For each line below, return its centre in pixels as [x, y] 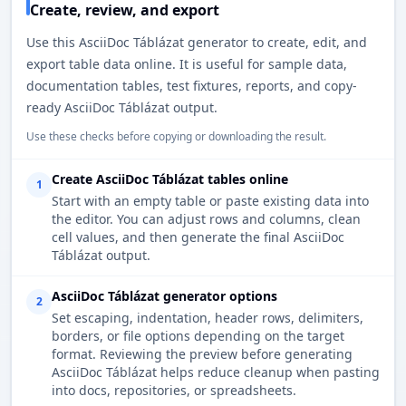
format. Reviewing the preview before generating [202, 354]
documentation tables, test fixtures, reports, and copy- [192, 86]
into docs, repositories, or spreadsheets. [174, 391]
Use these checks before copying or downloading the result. [176, 137]
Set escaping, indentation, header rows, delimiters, [208, 318]
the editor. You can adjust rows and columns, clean [206, 219]
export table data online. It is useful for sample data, [187, 64]
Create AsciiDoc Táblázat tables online [170, 179]
